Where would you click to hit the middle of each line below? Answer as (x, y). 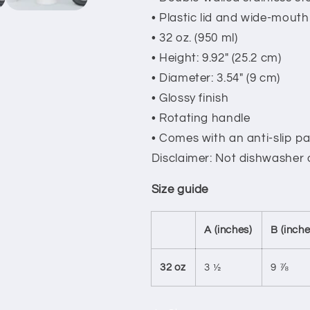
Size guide (180, 190)
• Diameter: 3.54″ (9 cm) (216, 78)
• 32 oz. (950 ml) (194, 38)
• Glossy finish (190, 98)
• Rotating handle (201, 118)
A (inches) (228, 230)
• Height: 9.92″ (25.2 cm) (216, 58)
